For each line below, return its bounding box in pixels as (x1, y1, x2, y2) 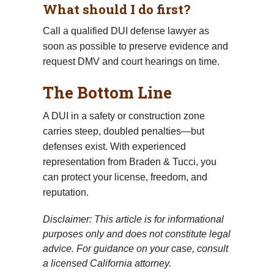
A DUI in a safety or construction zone (43, 110, 205, 121)
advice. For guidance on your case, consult (43, 243, 228, 254)
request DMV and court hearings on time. (43, 56, 220, 67)
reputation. (43, 187, 89, 198)
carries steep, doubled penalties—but (43, 125, 204, 136)
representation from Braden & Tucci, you (43, 156, 217, 167)
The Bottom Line (43, 81, 172, 103)
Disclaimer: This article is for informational (43, 213, 224, 224)
